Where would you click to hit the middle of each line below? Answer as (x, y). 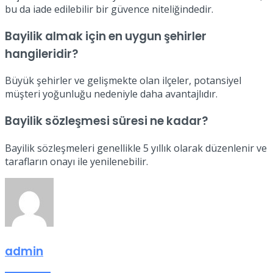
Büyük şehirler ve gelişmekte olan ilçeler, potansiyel (123, 81)
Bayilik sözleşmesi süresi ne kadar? (106, 121)
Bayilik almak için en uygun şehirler (106, 36)
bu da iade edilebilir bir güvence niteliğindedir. (109, 9)
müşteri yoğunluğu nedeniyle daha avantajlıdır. (111, 94)
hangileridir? (41, 54)
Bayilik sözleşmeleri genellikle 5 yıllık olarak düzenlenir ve (136, 148)
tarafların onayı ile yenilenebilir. (76, 161)
